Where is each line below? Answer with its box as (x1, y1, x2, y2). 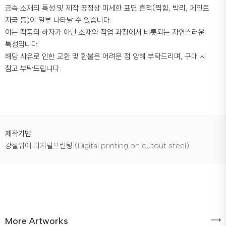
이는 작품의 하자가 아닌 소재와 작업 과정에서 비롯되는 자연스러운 (5, 28, 205, 37)
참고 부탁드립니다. (5, 64, 61, 74)
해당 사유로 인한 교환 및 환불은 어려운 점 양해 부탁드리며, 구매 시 (5, 52, 206, 62)
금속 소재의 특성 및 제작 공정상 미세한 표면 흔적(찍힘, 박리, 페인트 (5, 4, 209, 13)
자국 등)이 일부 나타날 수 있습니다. (5, 16, 111, 25)
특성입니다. (5, 40, 39, 49)
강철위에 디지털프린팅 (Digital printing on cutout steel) (5, 141, 189, 151)
